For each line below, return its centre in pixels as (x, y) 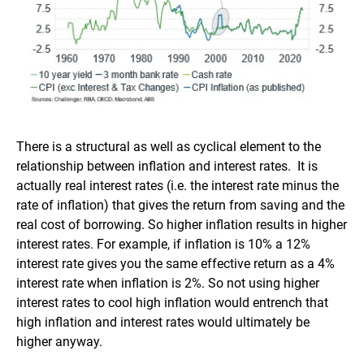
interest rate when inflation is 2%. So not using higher (168, 284)
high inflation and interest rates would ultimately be (163, 323)
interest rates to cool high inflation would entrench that (172, 303)
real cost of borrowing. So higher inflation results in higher (182, 225)
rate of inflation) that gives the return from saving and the (180, 206)
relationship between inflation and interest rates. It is (167, 167)
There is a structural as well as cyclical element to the (169, 147)
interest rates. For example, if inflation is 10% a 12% (163, 245)
